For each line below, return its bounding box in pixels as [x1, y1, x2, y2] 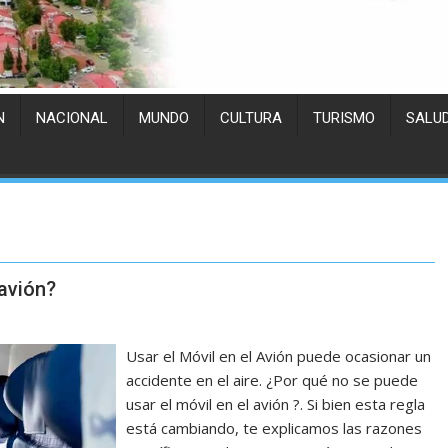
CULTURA [220, 109, 282, 128]
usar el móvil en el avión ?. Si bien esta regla [126, 394, 426, 415]
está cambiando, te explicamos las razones [126, 418, 423, 439]
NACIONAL [36, 109, 108, 128]
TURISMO [313, 109, 375, 128]
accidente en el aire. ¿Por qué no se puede [126, 370, 419, 391]
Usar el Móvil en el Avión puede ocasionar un [126, 346, 432, 367]
